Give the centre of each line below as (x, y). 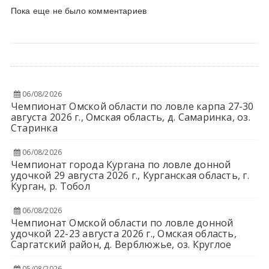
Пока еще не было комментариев (79, 11)
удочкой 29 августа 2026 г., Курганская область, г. (130, 175)
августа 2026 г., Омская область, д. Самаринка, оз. (130, 117)
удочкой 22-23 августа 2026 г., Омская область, (123, 233)
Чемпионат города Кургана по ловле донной (121, 164)
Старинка (34, 128)
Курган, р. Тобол (50, 186)
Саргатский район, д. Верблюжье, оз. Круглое (121, 244)
